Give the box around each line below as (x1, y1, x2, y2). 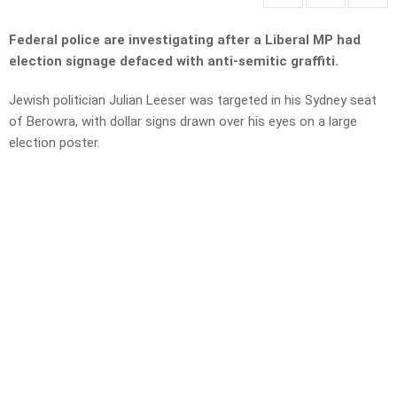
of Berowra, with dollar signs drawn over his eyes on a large (9, 113, 357, 130)
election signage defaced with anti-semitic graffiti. (9, 53, 339, 70)
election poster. (9, 135, 100, 152)
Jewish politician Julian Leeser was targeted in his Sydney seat (9, 92, 377, 109)
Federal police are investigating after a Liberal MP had (9, 32, 361, 49)
